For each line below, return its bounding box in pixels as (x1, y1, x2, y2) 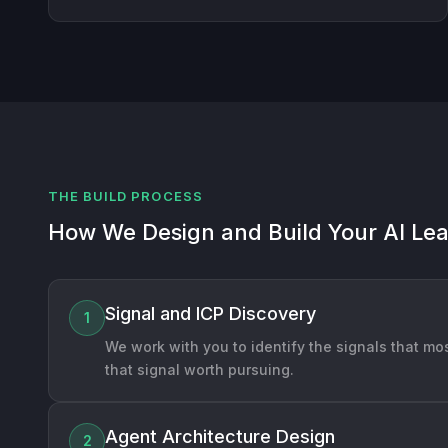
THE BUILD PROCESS (48, 187, 203, 204)
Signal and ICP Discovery (105, 302, 316, 324)
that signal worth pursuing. (105, 360, 294, 378)
